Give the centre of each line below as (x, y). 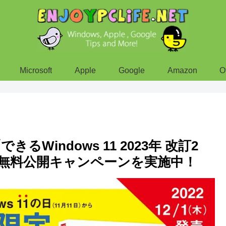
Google (131, 70)
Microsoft (36, 70)
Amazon (182, 70)
